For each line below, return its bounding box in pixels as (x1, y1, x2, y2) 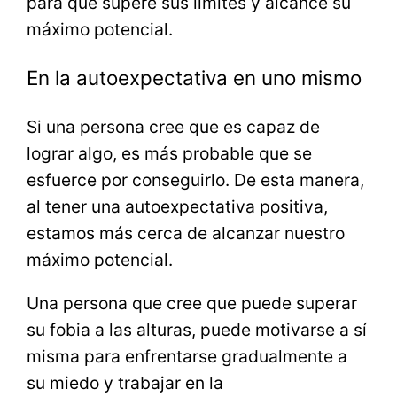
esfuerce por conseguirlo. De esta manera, (27, 168, 365, 191)
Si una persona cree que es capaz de (27, 115, 321, 137)
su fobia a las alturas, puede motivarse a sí (27, 319, 368, 341)
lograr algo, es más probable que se (27, 142, 313, 164)
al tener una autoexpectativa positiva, (27, 195, 329, 217)
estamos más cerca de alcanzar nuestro (27, 222, 346, 244)
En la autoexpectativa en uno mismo (27, 66, 362, 90)
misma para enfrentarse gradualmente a (27, 346, 348, 368)
